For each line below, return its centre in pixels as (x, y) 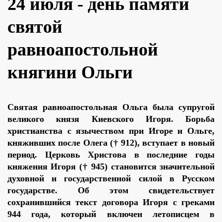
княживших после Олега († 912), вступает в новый (111, 143)
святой (35, 27)
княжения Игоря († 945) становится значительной (111, 167)
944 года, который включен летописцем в (111, 214)
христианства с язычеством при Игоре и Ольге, (111, 131)
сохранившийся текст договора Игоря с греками (111, 202)
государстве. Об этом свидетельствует (111, 191)
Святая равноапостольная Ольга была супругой (111, 107)
